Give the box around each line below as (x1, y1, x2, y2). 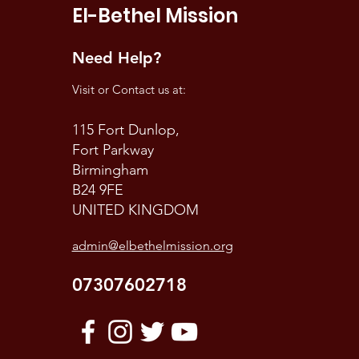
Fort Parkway (71, 141, 154, 159)
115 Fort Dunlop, (71, 121, 179, 139)
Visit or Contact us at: (71, 82, 186, 97)
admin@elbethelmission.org (71, 238, 233, 253)
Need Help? (71, 48, 161, 67)
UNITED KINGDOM (71, 201, 199, 219)
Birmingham (71, 161, 148, 179)
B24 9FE (71, 181, 123, 199)
